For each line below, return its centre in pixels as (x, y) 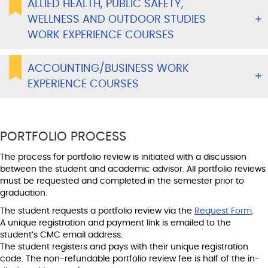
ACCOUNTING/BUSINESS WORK (108, 68)
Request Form (223, 211)
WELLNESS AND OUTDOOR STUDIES (117, 19)
